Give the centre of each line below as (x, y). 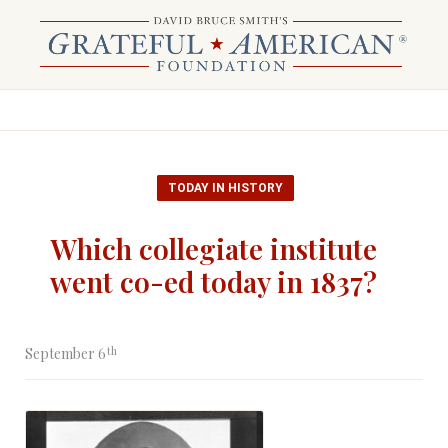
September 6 (65, 353)
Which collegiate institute (213, 248)
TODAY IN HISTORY (225, 188)
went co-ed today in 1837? (213, 281)
